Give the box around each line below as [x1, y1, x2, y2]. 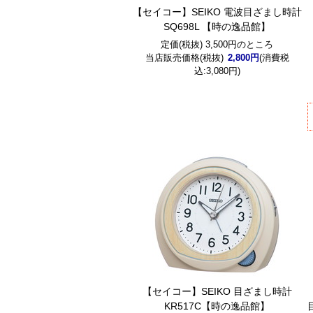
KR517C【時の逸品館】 [164, 300, 270, 312]
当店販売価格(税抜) [145, 52, 224, 63]
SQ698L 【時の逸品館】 [163, 21, 271, 32]
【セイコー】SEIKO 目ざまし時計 [142, 286, 292, 297]
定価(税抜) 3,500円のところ [161, 39, 274, 50]
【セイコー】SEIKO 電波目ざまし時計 [132, 6, 302, 17]
